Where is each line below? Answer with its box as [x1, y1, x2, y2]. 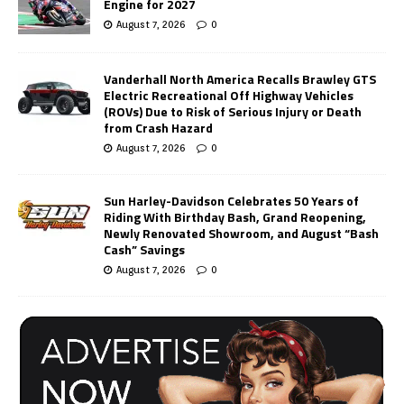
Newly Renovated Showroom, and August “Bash [104, 223, 379, 243]
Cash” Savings [104, 239, 185, 259]
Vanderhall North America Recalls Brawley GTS [104, 69, 376, 88]
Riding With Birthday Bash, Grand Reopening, [104, 207, 366, 226]
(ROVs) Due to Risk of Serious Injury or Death [104, 101, 362, 121]
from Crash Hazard [104, 117, 213, 137]
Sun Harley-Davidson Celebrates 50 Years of [104, 190, 359, 210]
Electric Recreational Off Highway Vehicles [104, 85, 353, 105]
